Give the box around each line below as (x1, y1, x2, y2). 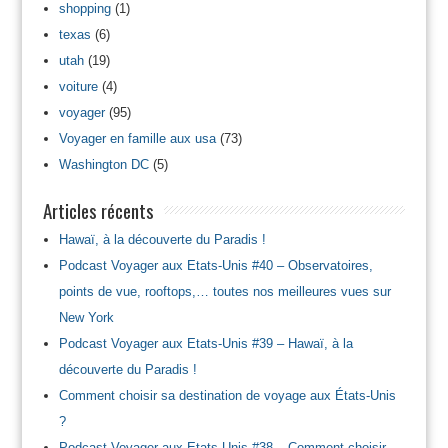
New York (58, 310, 114, 326)
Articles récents (42, 196, 154, 225)
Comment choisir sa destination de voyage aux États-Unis (58, 388, 396, 404)
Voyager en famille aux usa (58, 131, 216, 147)
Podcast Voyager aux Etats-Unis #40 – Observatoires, (58, 258, 373, 274)
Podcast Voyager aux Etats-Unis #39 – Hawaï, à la (58, 336, 353, 352)
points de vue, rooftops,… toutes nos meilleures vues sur (58, 284, 391, 300)
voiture (58, 79, 98, 95)
